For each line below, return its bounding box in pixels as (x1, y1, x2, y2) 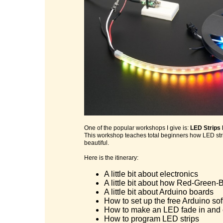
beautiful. (84, 139, 109, 146)
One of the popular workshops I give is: (84, 124, 190, 131)
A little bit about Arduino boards (104, 188, 214, 196)
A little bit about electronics (104, 170, 198, 178)
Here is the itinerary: (84, 154, 138, 161)
